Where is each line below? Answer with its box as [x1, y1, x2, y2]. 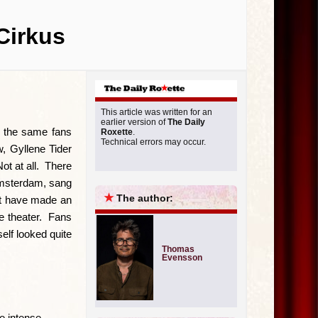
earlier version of [101, 117, 168, 128]
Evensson [162, 253, 202, 263]
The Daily [168, 117, 205, 128]
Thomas [162, 245, 194, 254]
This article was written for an [101, 107, 212, 118]
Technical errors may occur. [101, 137, 206, 148]
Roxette [101, 127, 133, 138]
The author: [116, 192, 173, 204]
